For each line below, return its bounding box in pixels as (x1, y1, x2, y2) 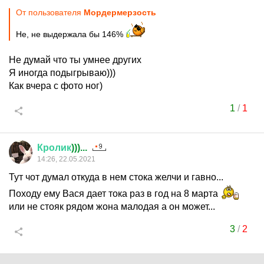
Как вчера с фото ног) (9, 81, 103, 91)
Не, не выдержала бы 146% (16, 29, 126, 39)
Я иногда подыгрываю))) (9, 68, 115, 78)
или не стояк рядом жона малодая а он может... (9, 202, 215, 212)
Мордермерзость (84, 8, 156, 17)
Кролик (37, 143, 71, 153)
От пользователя (16, 8, 84, 17)
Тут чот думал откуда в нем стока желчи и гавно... (9, 172, 223, 182)
